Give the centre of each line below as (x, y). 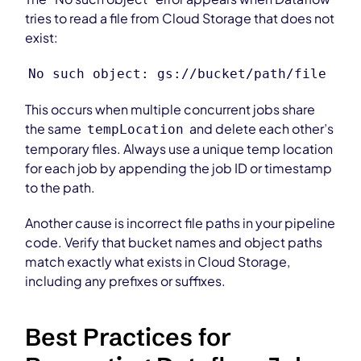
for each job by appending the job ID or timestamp (179, 168)
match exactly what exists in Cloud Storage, (158, 261)
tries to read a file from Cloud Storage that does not (180, 18)
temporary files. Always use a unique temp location (179, 149)
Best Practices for (129, 337)
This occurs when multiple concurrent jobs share (170, 109)
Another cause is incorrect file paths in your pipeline (180, 223)
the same (55, 129)
